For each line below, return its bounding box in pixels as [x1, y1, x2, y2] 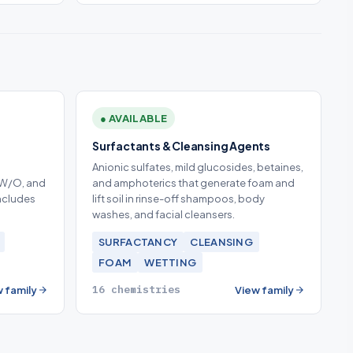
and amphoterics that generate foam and [92, 176, 295, 189]
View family [235, 284, 294, 296]
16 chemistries [92, 283, 180, 296]
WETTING [144, 256, 197, 269]
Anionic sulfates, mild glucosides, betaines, [92, 161, 303, 173]
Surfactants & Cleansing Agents [92, 139, 270, 153]
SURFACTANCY [98, 236, 178, 248]
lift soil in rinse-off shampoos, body [92, 192, 265, 205]
